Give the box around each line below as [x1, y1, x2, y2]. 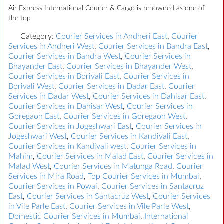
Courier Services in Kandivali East [71, 132, 187, 140]
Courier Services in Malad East [37, 152, 143, 160]
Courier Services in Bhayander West [66, 62, 191, 70]
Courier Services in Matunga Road [54, 162, 172, 170]
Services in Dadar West [8, 92, 89, 100]
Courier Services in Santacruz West [27, 192, 149, 200]
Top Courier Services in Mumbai [88, 172, 199, 180]
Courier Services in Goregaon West [63, 112, 185, 120]
